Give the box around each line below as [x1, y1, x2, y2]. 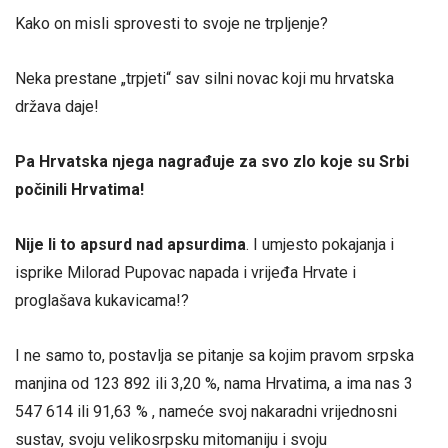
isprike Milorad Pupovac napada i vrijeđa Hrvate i [15, 263, 356, 283]
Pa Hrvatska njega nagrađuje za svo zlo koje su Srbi [15, 152, 409, 172]
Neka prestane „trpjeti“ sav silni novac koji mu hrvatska [15, 68, 394, 88]
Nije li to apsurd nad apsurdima [15, 235, 246, 255]
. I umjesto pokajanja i [246, 235, 394, 255]
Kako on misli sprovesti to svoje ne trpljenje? [15, 13, 328, 33]
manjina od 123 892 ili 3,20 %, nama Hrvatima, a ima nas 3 [15, 374, 413, 394]
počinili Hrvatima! [15, 180, 144, 200]
